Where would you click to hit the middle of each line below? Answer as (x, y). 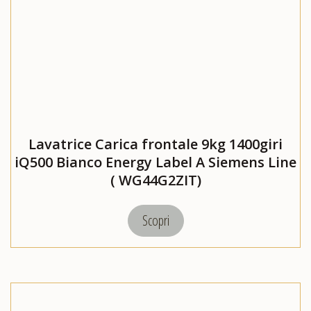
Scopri (155, 221)
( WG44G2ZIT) (155, 180)
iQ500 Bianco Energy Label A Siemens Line (155, 162)
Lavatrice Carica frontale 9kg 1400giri (155, 144)
